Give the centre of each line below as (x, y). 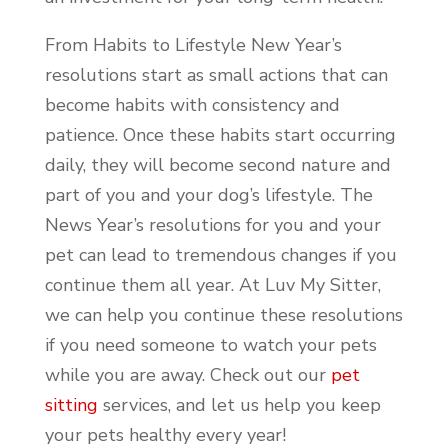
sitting (71, 404)
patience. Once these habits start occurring (220, 134)
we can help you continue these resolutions (223, 314)
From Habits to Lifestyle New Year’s (193, 44)
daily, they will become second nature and (217, 164)
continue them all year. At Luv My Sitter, (212, 284)
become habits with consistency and (192, 104)
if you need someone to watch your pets (210, 344)
